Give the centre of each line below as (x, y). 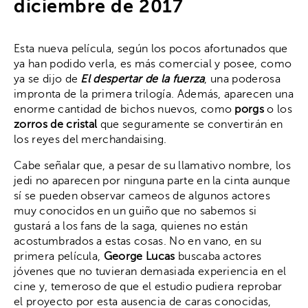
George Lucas (139, 257)
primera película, (59, 257)
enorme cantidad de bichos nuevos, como (124, 110)
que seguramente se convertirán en (190, 125)
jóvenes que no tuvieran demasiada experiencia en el (150, 272)
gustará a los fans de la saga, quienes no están (131, 227)
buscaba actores (218, 257)
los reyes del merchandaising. (90, 140)
